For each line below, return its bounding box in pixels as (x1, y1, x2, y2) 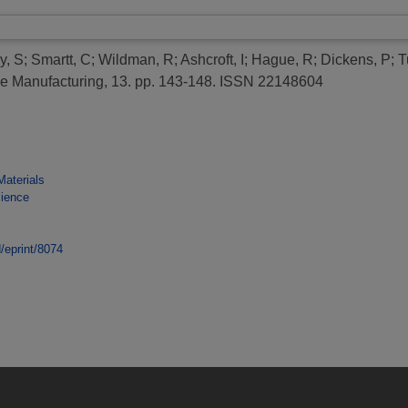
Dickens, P (321, 52, 391, 68)
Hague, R (251, 52, 313, 68)
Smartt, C (31, 52, 91, 68)
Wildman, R (98, 52, 174, 68)
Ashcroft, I (180, 52, 244, 68)
